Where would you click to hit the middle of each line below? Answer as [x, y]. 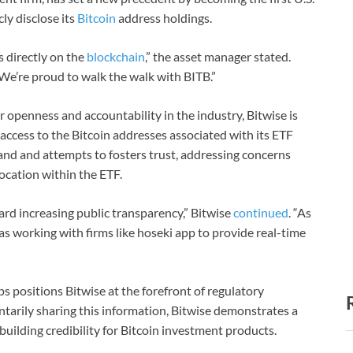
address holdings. [164, 18]
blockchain [116, 57]
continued [261, 213]
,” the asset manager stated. [218, 57]
